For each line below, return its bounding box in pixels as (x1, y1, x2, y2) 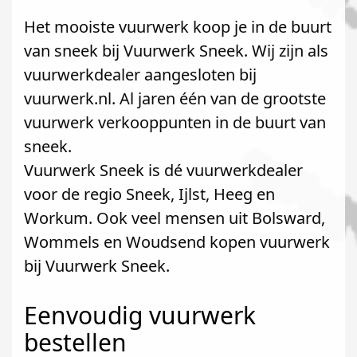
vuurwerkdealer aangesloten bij (24, 64, 257, 85)
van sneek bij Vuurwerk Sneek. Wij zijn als (24, 40, 328, 61)
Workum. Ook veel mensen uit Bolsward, (24, 207, 325, 229)
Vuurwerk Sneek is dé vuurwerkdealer (24, 159, 303, 181)
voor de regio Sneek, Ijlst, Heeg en (24, 183, 275, 205)
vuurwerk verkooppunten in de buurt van (24, 112, 326, 133)
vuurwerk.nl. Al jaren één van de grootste (24, 88, 326, 109)
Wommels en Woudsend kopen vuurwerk (24, 231, 330, 253)
